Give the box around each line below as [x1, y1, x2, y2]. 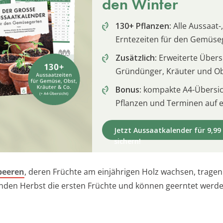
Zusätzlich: [115, 52, 157, 63]
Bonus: [115, 84, 141, 95]
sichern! [114, 136, 141, 146]
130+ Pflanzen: [115, 20, 171, 31]
